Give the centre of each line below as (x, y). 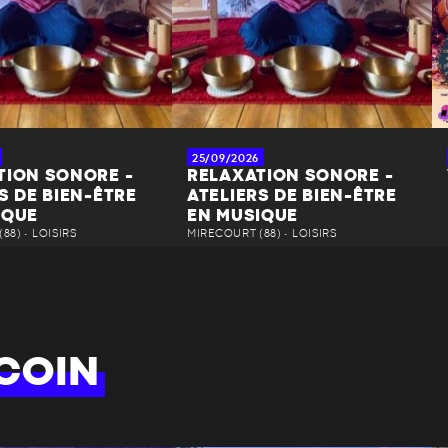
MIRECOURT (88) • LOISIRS (262, 233)
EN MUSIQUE (242, 215)
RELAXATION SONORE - (290, 175)
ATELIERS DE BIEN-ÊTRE (292, 195)
